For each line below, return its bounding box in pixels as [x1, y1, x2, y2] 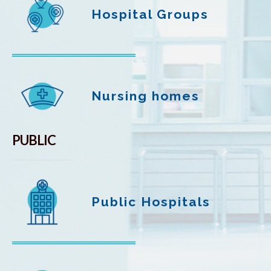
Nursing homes [91, 88, 200, 103]
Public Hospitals [91, 194, 211, 209]
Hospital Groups [91, 7, 209, 22]
